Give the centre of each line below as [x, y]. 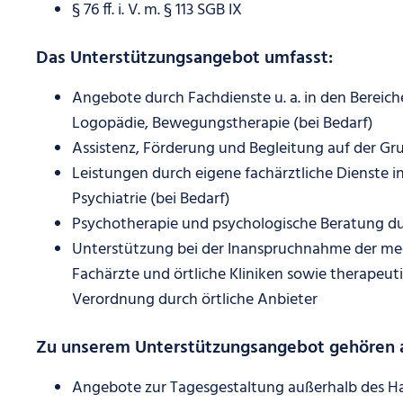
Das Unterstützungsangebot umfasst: [184, 58]
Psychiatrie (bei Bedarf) [151, 199]
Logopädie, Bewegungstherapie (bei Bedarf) [223, 124]
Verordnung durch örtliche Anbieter [195, 300]
